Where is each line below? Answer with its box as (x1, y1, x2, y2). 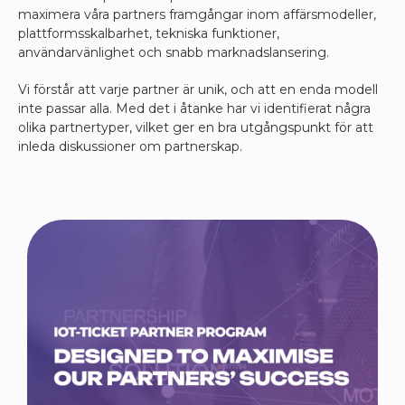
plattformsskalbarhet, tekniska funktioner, (18, 24, 279, 42)
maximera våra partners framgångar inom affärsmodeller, (18, 5, 376, 23)
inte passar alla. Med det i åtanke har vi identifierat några (18, 99, 371, 117)
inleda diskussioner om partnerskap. (18, 137, 242, 155)
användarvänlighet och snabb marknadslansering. (18, 43, 329, 61)
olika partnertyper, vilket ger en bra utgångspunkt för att (18, 118, 373, 136)
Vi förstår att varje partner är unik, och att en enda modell (18, 80, 378, 98)
